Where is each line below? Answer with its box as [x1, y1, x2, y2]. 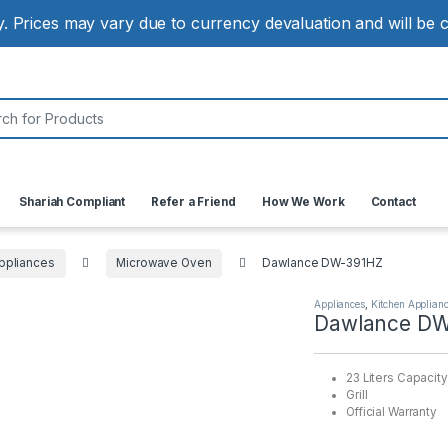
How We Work [261, 195, 345, 210]
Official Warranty [346, 404, 438, 419]
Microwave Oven [116, 256, 212, 271]
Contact [370, 195, 416, 210]
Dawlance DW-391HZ [262, 256, 383, 271]
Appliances [314, 297, 365, 310]
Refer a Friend [151, 195, 236, 210]
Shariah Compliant [19, 195, 126, 210]
